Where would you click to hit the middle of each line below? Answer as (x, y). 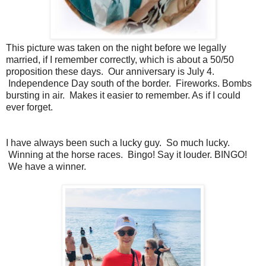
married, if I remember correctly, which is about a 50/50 (120, 60)
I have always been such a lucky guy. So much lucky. (118, 143)
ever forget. (32, 107)
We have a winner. (47, 167)
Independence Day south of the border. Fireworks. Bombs (129, 84)
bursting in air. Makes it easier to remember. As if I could (123, 96)
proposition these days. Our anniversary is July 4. (110, 72)
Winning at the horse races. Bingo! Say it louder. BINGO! (126, 155)
